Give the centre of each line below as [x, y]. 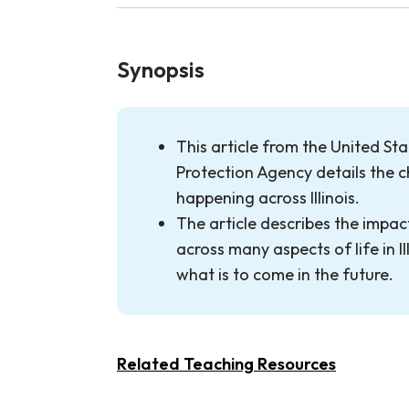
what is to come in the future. [285, 274]
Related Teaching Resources [226, 364]
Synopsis [161, 69]
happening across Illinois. [268, 198]
